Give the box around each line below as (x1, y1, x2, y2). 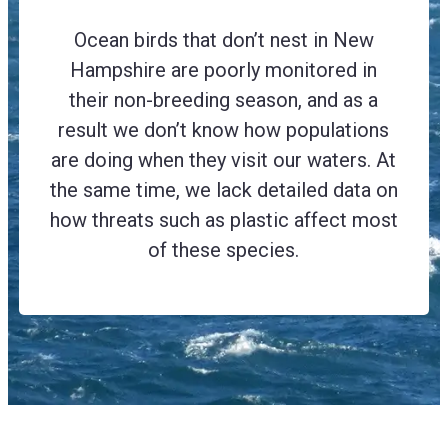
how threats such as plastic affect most (49, 207, 398, 232)
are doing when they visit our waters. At (51, 147, 397, 172)
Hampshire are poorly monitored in (70, 57, 378, 82)
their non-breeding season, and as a (69, 87, 379, 112)
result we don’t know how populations (58, 117, 390, 142)
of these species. (148, 237, 300, 262)
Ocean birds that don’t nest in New (73, 27, 374, 52)
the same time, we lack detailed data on (49, 177, 398, 202)
